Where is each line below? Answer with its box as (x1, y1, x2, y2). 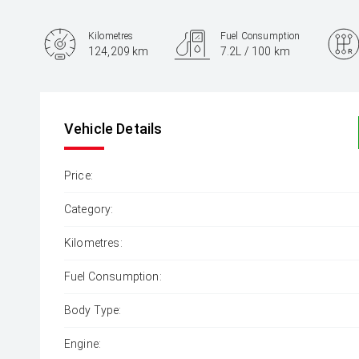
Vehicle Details (64, 120, 163, 137)
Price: (64, 169, 93, 182)
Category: (64, 203, 114, 216)
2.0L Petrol (88, 92, 143, 106)
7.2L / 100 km (220, 44, 291, 58)
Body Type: (64, 304, 122, 317)
